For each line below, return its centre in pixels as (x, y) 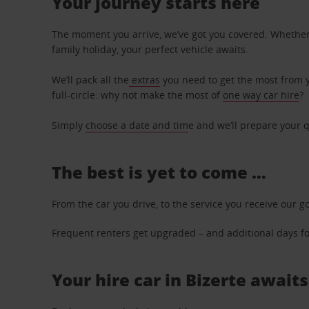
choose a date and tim (137, 125)
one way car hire (261, 95)
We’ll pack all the (91, 80)
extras (145, 80)
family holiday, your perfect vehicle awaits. (150, 49)
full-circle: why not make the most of (138, 95)
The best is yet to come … (159, 172)
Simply (69, 125)
